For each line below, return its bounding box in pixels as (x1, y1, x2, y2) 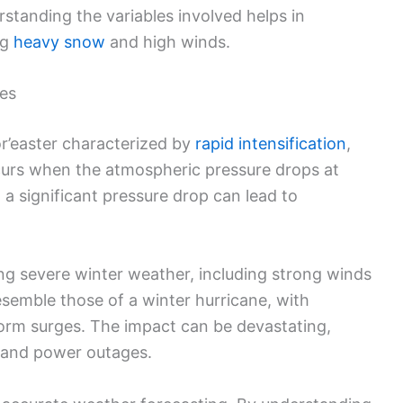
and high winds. (105, 31, 230, 51)
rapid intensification (195, 134, 346, 154)
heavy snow (13, 31, 105, 51)
